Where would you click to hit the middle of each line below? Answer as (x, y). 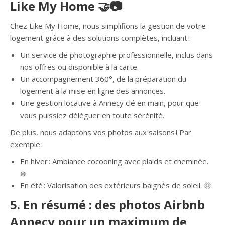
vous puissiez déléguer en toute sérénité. (92, 115)
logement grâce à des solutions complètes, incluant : (100, 38)
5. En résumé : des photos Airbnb (107, 205)
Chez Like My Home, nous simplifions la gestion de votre (108, 26)
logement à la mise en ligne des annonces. (93, 91)
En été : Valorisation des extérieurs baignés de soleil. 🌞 (116, 185)
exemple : (26, 144)
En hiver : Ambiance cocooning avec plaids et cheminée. (114, 161)
